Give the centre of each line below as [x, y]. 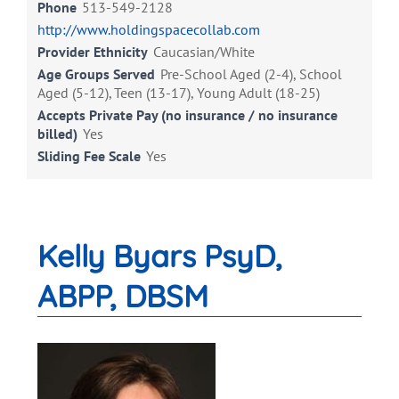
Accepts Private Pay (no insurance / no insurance [187, 115]
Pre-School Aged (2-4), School [251, 74]
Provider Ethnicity [93, 52]
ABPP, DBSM [123, 297]
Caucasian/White [204, 52]
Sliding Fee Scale [89, 156]
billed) [57, 134]
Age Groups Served [96, 74]
